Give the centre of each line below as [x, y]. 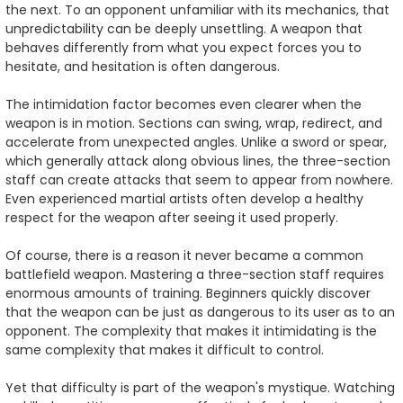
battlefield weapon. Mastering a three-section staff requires [195, 275]
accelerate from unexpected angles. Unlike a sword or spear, [196, 143]
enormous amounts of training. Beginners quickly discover [188, 294]
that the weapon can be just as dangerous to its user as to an [200, 313]
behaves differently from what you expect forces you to [184, 48]
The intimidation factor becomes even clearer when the [184, 105]
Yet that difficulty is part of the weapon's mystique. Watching [200, 388]
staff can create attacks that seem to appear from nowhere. [199, 180]
